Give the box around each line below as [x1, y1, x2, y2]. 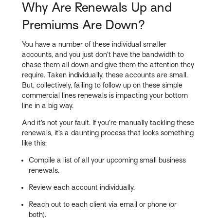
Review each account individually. [29, 183, 135, 191]
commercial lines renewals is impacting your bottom [22, 91, 188, 99]
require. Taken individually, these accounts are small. [22, 71, 188, 79]
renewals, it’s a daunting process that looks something [22, 128, 194, 137]
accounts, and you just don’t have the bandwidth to [22, 50, 184, 58]
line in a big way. [22, 101, 74, 109]
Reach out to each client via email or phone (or [29, 200, 177, 208]
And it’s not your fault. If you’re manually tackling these [22, 118, 195, 127]
